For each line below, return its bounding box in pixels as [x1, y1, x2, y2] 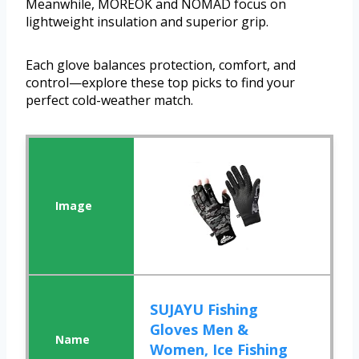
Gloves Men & [150, 320, 249, 340]
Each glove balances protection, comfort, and [26, 56, 296, 75]
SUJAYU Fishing [150, 300, 259, 320]
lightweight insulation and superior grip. [26, 13, 268, 31]
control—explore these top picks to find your [26, 74, 295, 92]
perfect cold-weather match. [26, 91, 193, 110]
